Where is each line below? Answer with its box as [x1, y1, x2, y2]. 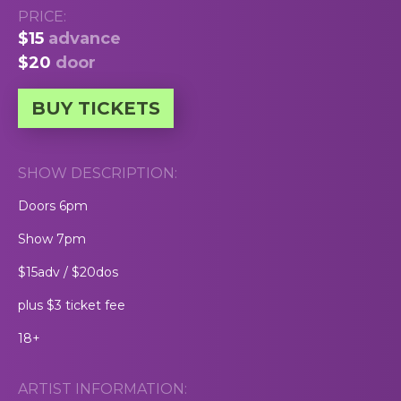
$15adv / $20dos [18, 263, 118, 280]
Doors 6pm [18, 197, 88, 214]
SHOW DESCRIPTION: [18, 164, 177, 182]
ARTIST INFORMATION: [18, 380, 187, 397]
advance [48, 27, 121, 48]
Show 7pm [18, 230, 86, 247]
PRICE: [18, 7, 66, 25]
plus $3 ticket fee [18, 296, 125, 313]
